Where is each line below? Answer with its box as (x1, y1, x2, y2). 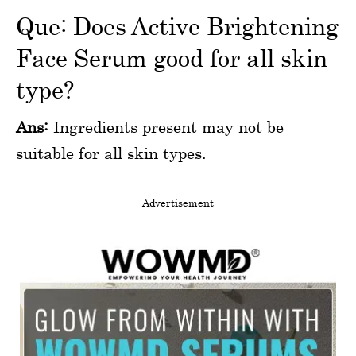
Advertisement (142, 195, 214, 209)
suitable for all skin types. (16, 143, 207, 162)
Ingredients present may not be (48, 117, 284, 136)
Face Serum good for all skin (16, 43, 327, 72)
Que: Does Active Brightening (16, 11, 339, 40)
